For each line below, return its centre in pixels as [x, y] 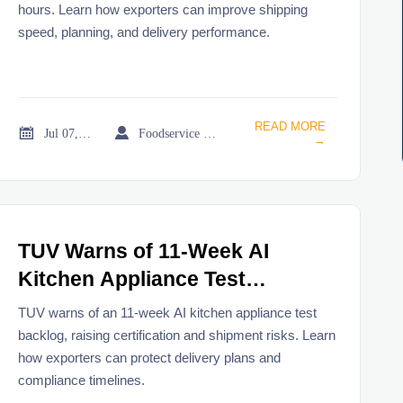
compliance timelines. [82, 380]
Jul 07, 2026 [85, 133]
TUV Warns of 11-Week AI [144, 251]
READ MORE [290, 126]
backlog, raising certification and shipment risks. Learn [177, 335]
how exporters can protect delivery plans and [150, 357]
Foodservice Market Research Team [210, 133]
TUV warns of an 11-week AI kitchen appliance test [168, 312]
